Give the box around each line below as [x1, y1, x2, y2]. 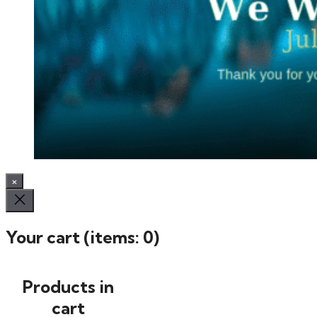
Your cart [6, 226, 83, 248]
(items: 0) [83, 226, 159, 248]
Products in [22, 275, 114, 297]
